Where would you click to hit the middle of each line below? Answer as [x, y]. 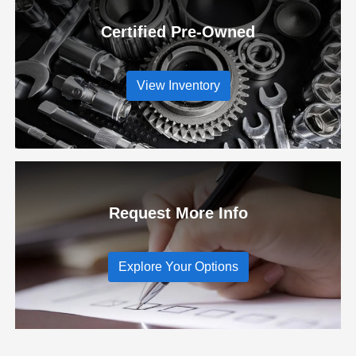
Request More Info [178, 213]
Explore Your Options [178, 266]
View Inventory [178, 86]
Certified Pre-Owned [178, 32]
